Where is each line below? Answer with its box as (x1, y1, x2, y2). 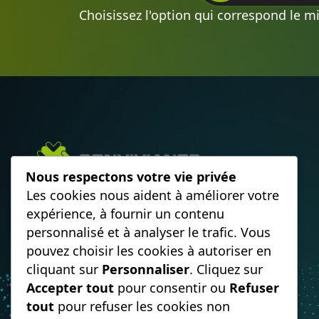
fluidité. (37, 231, 83, 249)
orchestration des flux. (37, 194, 174, 211)
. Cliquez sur (189, 261, 263, 278)
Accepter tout (26, 279, 114, 297)
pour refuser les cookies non (54, 298, 230, 315)
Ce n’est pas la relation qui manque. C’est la (37, 212, 298, 230)
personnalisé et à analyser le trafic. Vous (26, 224, 271, 241)
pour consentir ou (114, 279, 229, 297)
